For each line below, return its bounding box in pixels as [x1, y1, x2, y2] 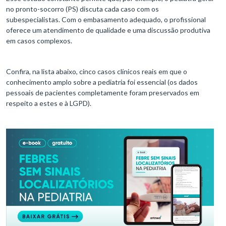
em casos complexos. [6, 36, 72, 45]
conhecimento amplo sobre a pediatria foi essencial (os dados [6, 78, 198, 87]
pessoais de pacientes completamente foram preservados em [6, 88, 199, 97]
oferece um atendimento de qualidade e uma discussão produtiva [6, 26, 210, 35]
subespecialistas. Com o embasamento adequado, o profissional [6, 15, 206, 24]
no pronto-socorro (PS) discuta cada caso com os [6, 5, 159, 14]
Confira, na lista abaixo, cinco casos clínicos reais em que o [6, 67, 187, 76]
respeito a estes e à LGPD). [6, 99, 91, 108]
